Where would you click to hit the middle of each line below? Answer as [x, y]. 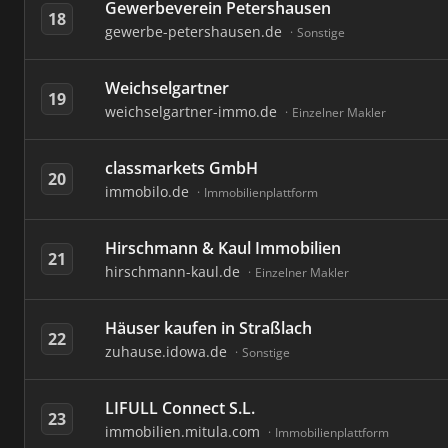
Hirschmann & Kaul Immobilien [223, 248]
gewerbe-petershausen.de [195, 31]
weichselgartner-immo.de [193, 111]
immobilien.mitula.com [184, 431]
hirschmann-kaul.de [174, 271]
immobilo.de [149, 191]
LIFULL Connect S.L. [180, 408]
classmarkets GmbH [181, 168]
